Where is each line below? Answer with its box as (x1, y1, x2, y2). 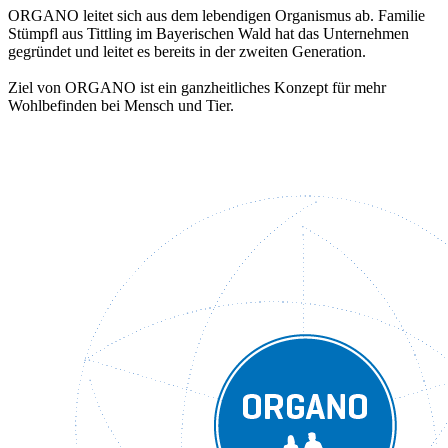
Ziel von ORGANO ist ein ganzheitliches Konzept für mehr (8, 78, 386, 96)
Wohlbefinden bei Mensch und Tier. (8, 96, 234, 114)
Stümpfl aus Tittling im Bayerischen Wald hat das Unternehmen (8, 24, 409, 42)
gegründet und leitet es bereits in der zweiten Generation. (8, 42, 366, 60)
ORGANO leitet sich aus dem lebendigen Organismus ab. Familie (8, 6, 425, 24)
